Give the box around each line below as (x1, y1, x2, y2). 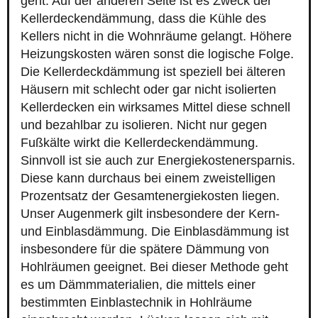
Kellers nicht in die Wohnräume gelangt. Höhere (21, 29, 292, 44)
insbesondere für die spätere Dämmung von (21, 242, 269, 257)
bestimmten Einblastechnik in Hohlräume (21, 295, 252, 310)
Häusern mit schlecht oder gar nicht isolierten (21, 82, 276, 97)
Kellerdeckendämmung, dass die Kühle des (21, 11, 266, 26)
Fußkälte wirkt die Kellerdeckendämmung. (21, 136, 258, 150)
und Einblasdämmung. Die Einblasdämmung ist (21, 224, 289, 239)
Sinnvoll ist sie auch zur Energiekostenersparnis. (21, 153, 295, 168)
